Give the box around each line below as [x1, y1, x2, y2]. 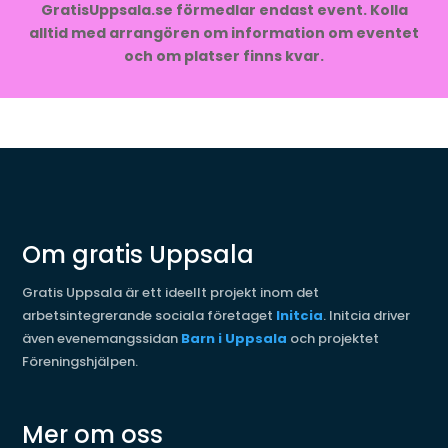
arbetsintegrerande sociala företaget [22, 305, 277, 325]
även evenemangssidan [22, 328, 182, 348]
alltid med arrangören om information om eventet [29, 22, 419, 43]
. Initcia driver [323, 305, 411, 325]
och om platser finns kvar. [124, 45, 324, 66]
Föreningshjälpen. [22, 351, 139, 371]
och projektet [287, 328, 380, 348]
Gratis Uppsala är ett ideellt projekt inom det [22, 282, 320, 302]
